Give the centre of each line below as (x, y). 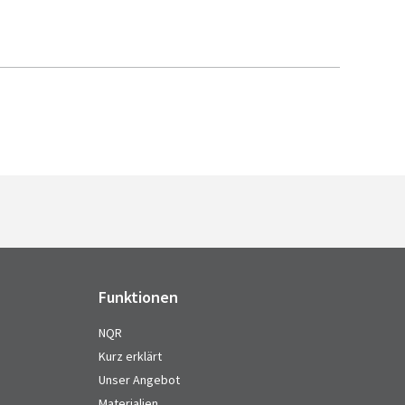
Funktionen (138, 297)
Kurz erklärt (130, 356)
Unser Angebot (139, 380)
